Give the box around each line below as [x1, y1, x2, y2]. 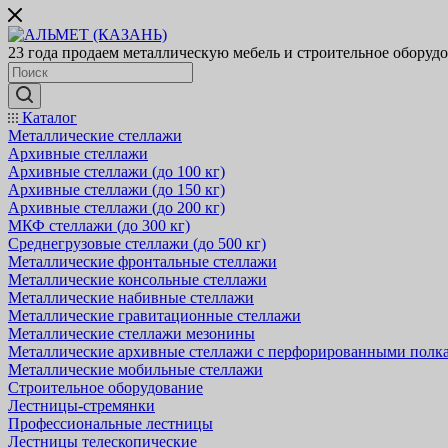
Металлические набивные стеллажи [8, 289, 254, 306]
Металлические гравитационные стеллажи [8, 307, 301, 324]
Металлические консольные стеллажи [8, 271, 267, 288]
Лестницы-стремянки [8, 397, 155, 414]
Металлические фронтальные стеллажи [8, 253, 277, 270]
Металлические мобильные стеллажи [8, 361, 263, 378]
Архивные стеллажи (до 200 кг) [8, 199, 225, 216]
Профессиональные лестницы [8, 415, 213, 432]
